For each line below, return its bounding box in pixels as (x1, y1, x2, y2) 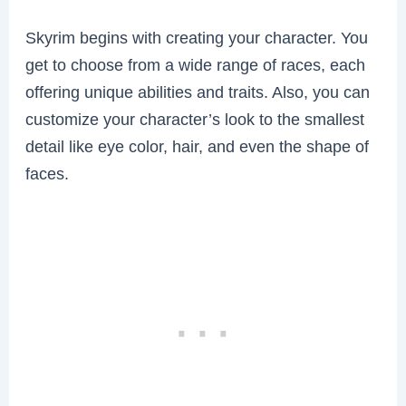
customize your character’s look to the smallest (25, 110, 365, 130)
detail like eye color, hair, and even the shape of (25, 137, 370, 157)
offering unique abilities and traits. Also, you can (25, 82, 371, 102)
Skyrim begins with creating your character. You (25, 28, 369, 48)
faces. (25, 164, 70, 184)
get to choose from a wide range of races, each (25, 55, 366, 75)
